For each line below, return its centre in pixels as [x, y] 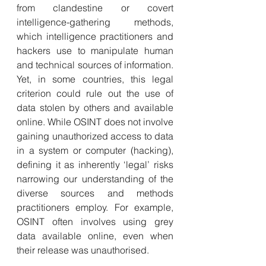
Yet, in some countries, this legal [95, 79]
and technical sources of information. [95, 65]
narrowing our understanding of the [95, 179]
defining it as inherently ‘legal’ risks [95, 164]
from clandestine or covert [95, 8]
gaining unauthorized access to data [95, 136]
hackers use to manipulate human [95, 50]
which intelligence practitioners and [95, 36]
